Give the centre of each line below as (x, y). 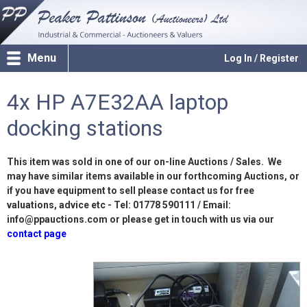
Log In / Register (261, 58)
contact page (37, 234)
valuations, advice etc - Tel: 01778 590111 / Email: (119, 205)
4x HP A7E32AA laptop (118, 102)
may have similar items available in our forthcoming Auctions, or (153, 176)
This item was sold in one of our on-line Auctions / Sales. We (144, 162)
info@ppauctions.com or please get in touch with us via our (140, 219)
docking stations (85, 128)
